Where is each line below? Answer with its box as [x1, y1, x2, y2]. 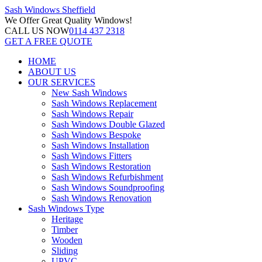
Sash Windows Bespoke [51, 130, 141, 140]
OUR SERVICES [28, 77, 95, 87]
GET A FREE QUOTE [5, 36, 92, 46]
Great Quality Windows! [39, 15, 132, 25]
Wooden [51, 235, 82, 245]
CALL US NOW [5, 26, 69, 36]
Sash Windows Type [28, 204, 104, 213]
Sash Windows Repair [51, 109, 133, 119]
